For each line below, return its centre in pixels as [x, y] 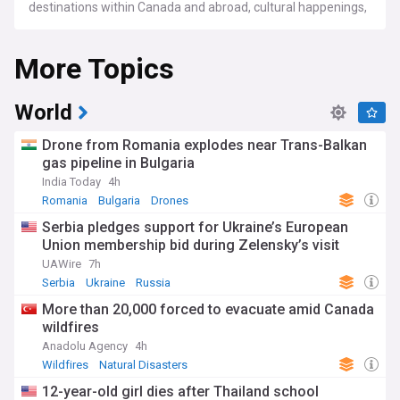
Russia [153, 283]
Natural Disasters [143, 365]
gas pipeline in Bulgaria [118, 163]
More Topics [94, 69]
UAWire [62, 264]
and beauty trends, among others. [124, 39]
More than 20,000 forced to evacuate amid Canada [208, 309]
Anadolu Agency [85, 346]
